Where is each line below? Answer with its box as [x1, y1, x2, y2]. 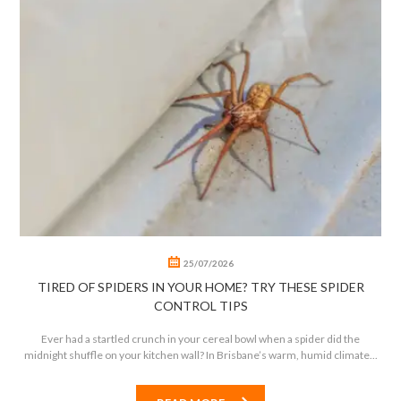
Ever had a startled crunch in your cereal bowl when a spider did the [41, 332, 360, 346]
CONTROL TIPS [153, 298, 248, 314]
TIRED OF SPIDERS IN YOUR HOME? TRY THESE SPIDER [37, 279, 364, 295]
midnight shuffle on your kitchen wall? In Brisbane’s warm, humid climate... [23, 348, 378, 363]
